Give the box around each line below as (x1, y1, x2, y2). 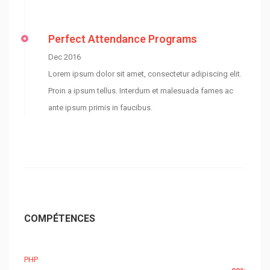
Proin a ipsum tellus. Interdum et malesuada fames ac (48, 86, 233, 95)
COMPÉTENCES (24, 213, 95, 224)
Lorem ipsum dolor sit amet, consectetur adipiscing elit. (48, 69, 242, 78)
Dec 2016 (48, 52, 81, 61)
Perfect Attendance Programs (48, 33, 197, 45)
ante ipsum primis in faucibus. (48, 103, 152, 112)
